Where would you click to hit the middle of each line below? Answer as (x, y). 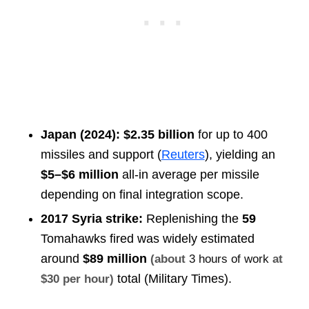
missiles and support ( (101, 155)
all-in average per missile (189, 175)
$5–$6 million (79, 175)
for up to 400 (231, 135)
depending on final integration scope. (142, 195)
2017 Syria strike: (91, 219)
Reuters (183, 155)
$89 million (114, 259)
